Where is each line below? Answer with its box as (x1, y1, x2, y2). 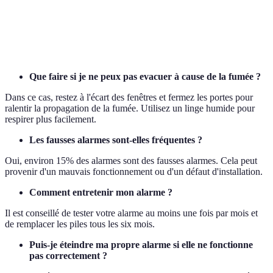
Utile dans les (223, 18, 269, 28)
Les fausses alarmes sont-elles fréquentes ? (29, 135, 202, 146)
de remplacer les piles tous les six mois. (5, 219, 155, 230)
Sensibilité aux (153, 12, 204, 22)
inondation (15, 31, 52, 41)
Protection (88, 18, 124, 28)
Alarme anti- (15, 18, 59, 28)
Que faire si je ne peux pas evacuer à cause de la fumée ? (29, 71, 261, 82)
